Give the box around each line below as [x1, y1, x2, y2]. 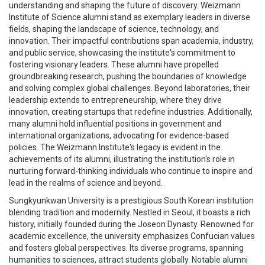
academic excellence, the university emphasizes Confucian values [9, 231, 255, 241]
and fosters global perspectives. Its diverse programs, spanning [9, 243, 244, 253]
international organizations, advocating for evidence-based [9, 130, 229, 140]
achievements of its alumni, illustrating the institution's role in [9, 154, 235, 164]
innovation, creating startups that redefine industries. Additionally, [9, 106, 253, 117]
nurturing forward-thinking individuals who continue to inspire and [9, 166, 253, 176]
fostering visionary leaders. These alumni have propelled [9, 59, 219, 69]
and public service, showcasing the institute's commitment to [9, 47, 235, 57]
